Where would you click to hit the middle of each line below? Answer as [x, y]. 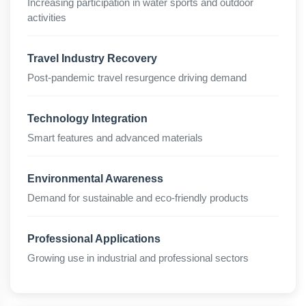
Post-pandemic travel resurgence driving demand [137, 78]
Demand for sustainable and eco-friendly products [138, 198]
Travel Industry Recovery [92, 58]
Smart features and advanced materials [115, 138]
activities [47, 17]
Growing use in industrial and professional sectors [138, 258]
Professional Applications [94, 239]
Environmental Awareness [95, 179]
